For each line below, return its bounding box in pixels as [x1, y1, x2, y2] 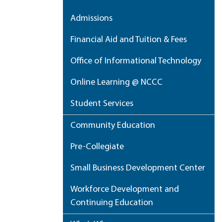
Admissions [70, 14, 112, 23]
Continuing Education [70, 198, 153, 208]
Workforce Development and [70, 185, 179, 194]
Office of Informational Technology [70, 56, 201, 66]
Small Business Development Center [70, 164, 205, 173]
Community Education [70, 121, 155, 130]
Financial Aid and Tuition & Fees [70, 35, 187, 45]
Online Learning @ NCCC [70, 78, 163, 87]
